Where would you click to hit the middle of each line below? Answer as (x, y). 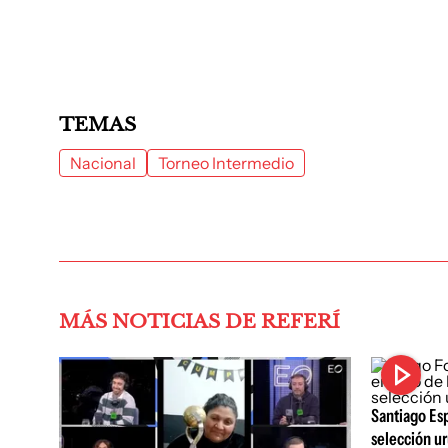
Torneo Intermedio (226, 163)
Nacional (103, 163)
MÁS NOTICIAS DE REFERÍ (199, 321)
